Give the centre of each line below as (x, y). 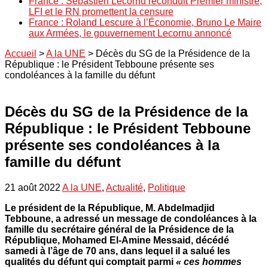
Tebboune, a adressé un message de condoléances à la (131, 218)
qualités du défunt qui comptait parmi (90, 261)
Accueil (21, 53)
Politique (167, 187)
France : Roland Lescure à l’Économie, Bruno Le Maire (145, 22)
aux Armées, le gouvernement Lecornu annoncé (130, 33)
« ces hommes (209, 261)
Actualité (124, 187)
